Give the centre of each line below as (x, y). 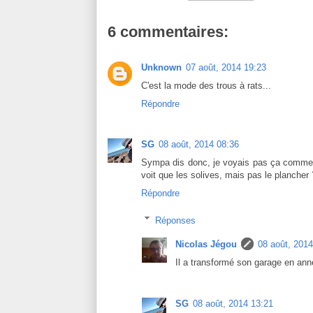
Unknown (161, 67)
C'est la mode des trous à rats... (206, 85)
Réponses (175, 220)
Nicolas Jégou (206, 245)
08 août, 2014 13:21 (233, 303)
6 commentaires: (168, 31)
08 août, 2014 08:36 (199, 145)
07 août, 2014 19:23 (226, 67)
